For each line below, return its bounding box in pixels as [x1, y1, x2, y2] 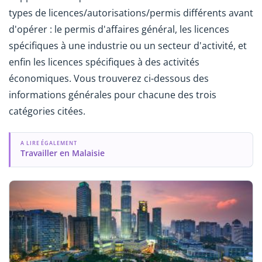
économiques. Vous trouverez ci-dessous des [9, 71, 209, 85]
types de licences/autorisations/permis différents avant [9, 6, 253, 19]
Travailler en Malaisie [20, 147, 105, 158]
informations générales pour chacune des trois [9, 88, 216, 101]
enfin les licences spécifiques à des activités [9, 55, 199, 68]
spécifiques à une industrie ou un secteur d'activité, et [9, 39, 247, 52]
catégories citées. [9, 104, 85, 118]
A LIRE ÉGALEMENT [20, 139, 77, 147]
